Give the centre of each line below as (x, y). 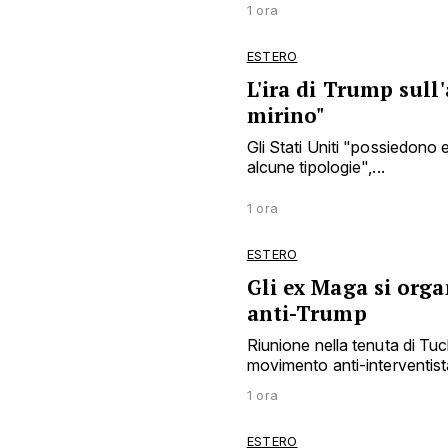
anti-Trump (306, 313)
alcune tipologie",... (315, 167)
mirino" (286, 115)
